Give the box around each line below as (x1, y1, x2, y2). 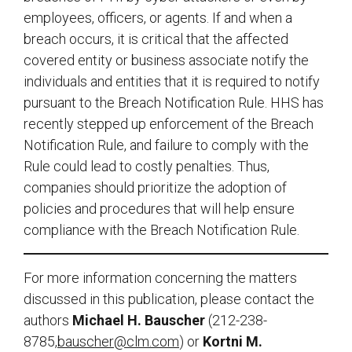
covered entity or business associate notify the (24, 52, 309, 69)
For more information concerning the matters (24, 269, 297, 287)
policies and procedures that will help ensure (24, 200, 295, 218)
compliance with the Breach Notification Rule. (24, 222, 299, 239)
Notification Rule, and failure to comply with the (24, 137, 309, 154)
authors (24, 312, 72, 329)
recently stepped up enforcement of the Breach (24, 115, 313, 133)
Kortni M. (203, 333, 262, 350)
